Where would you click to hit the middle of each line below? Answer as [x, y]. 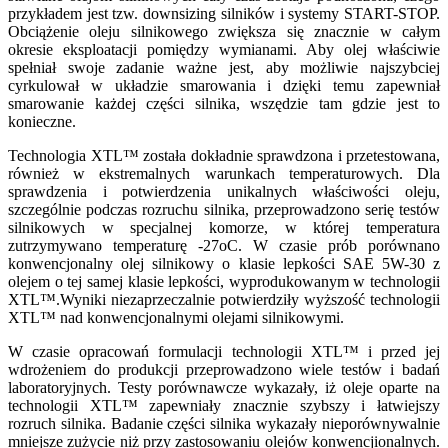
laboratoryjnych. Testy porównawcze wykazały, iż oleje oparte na [224, 387]
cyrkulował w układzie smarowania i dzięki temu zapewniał [224, 85]
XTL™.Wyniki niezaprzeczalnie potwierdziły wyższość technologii [224, 299]
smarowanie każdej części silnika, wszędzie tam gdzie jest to [224, 103]
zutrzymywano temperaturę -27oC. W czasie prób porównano [224, 245]
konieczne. [42, 121]
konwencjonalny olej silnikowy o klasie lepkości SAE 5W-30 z [224, 263]
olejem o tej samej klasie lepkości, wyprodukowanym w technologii [224, 281]
